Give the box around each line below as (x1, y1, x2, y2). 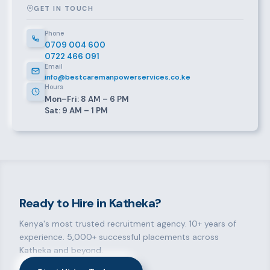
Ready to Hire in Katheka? (19, 195, 162, 211)
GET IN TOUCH (34, 4, 94, 13)
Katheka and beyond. (19, 245, 103, 256)
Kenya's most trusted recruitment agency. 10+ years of (19, 218, 236, 230)
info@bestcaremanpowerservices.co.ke (45, 72, 190, 83)
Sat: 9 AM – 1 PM (45, 105, 108, 116)
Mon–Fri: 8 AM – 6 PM (45, 93, 129, 104)
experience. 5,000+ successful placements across (19, 231, 219, 243)
